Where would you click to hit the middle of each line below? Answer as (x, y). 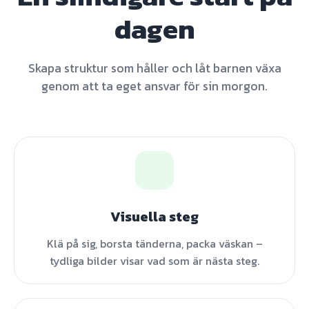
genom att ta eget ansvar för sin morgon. (154, 86)
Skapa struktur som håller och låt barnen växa (154, 68)
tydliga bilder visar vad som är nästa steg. (154, 261)
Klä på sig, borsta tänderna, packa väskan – (154, 243)
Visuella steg (154, 217)
